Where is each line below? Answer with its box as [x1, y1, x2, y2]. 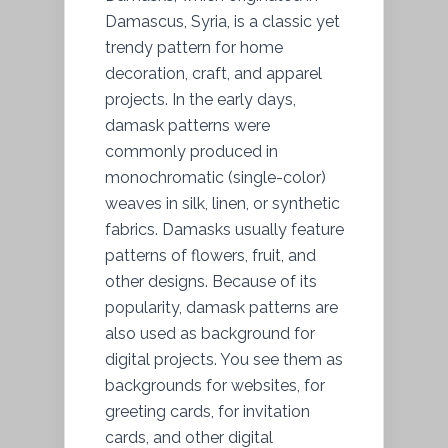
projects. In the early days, [105, 89, 296, 109]
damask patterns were [105, 115, 270, 135]
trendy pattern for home [105, 37, 283, 57]
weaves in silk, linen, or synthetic [105, 193, 340, 213]
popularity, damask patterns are [105, 297, 338, 317]
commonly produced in [105, 141, 278, 161]
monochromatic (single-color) [105, 167, 326, 187]
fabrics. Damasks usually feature [105, 219, 344, 239]
